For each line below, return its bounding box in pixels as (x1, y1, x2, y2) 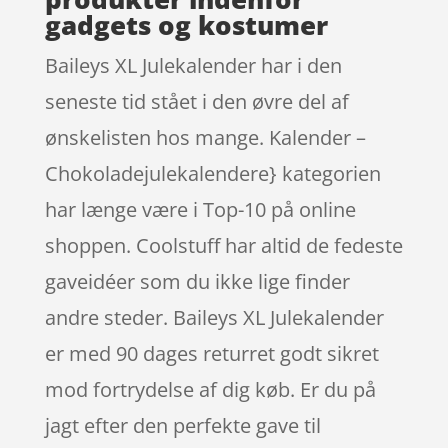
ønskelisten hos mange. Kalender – (44, 123, 366, 151)
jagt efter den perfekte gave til (44, 411, 321, 439)
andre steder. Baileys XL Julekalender (44, 303, 384, 331)
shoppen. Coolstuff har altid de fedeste (44, 231, 403, 259)
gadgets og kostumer (44, 6, 328, 43)
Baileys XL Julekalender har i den (44, 51, 342, 79)
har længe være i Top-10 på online (44, 195, 356, 223)
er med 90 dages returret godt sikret (44, 339, 379, 367)
